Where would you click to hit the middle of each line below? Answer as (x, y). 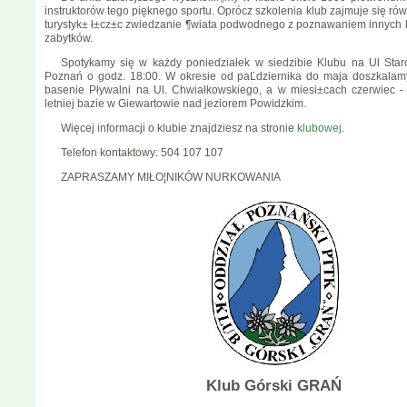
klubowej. (319, 128)
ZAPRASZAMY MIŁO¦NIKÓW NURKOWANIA (170, 177)
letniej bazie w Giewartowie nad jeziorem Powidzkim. (175, 104)
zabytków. (69, 39)
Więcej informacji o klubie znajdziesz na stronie (177, 128)
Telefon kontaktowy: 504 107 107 (142, 152)
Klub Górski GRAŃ (274, 385)
